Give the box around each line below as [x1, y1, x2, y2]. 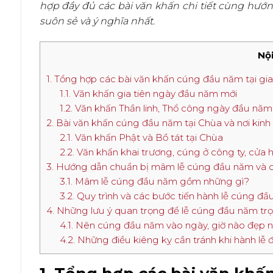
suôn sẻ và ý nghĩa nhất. [39, 15, 155, 27]
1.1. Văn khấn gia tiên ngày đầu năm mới [60, 88, 238, 100]
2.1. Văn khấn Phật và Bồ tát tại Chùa [60, 132, 224, 144]
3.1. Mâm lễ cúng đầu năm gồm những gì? [60, 175, 250, 188]
